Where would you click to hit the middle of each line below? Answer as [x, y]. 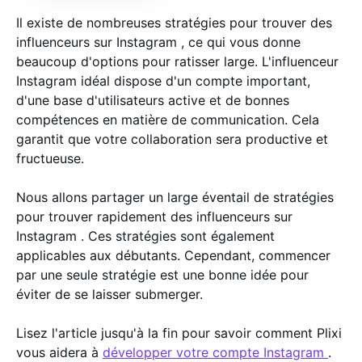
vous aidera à [59, 352]
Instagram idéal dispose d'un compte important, [163, 81]
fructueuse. [52, 158]
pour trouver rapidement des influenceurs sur [154, 217]
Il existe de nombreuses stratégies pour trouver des [174, 23]
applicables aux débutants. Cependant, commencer [173, 255]
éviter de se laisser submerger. [112, 294]
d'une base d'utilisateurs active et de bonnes [153, 100]
